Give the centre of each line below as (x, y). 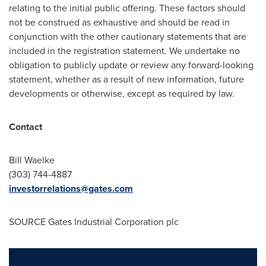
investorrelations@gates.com (71, 189)
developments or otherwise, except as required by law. (122, 94)
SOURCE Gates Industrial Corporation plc (94, 222)
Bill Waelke (32, 160)
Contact (26, 127)
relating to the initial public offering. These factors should (127, 8)
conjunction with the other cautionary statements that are (128, 37)
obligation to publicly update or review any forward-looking (131, 65)
